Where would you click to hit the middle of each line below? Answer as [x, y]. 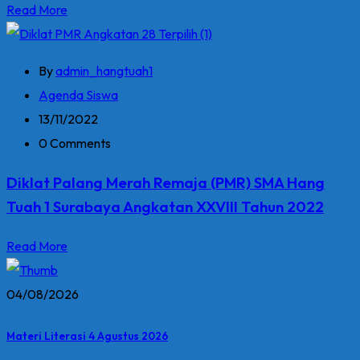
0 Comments [75, 143]
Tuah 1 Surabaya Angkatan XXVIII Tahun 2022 [165, 207]
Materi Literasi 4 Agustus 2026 [87, 336]
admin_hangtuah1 [104, 71]
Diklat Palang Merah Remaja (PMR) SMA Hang [166, 183]
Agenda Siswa [78, 95]
